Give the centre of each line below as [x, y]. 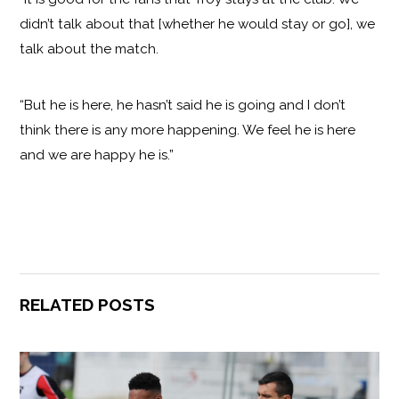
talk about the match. [90, 49]
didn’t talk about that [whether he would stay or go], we [198, 24]
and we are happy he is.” [97, 155]
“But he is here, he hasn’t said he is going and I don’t [183, 106]
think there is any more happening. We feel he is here [188, 130]
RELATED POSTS [88, 304]
